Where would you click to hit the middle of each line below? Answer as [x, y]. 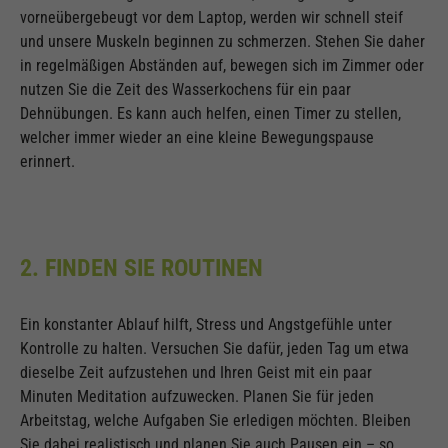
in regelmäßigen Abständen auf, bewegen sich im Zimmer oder [222, 66]
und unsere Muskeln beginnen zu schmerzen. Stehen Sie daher [222, 42]
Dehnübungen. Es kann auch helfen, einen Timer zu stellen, [210, 114]
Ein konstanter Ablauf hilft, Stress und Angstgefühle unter [206, 325]
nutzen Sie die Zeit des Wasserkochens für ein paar [185, 90]
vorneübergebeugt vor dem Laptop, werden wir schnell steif [211, 18]
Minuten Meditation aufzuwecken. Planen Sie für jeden [197, 397]
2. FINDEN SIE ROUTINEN [144, 268]
